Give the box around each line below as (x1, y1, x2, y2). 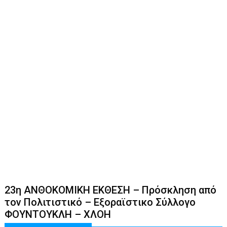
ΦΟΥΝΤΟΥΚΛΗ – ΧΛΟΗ (5, 208, 111, 220)
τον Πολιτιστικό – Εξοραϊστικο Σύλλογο (5, 196, 196, 208)
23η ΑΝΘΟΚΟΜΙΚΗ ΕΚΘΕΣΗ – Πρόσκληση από (5, 183, 217, 196)
